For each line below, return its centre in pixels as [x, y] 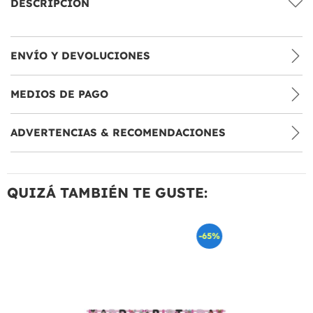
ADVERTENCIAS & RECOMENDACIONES [118, 132]
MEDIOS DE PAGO [59, 94]
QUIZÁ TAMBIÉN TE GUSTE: [107, 192]
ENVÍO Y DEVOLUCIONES [80, 55]
